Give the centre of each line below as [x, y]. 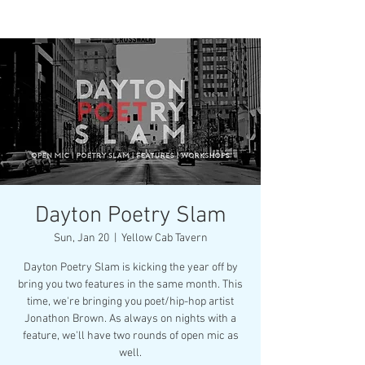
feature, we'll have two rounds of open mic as [130, 336]
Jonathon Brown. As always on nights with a [130, 319]
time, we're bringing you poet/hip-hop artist [130, 302]
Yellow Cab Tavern [164, 238]
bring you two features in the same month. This [130, 285]
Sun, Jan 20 [81, 238]
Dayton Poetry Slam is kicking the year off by [130, 268]
